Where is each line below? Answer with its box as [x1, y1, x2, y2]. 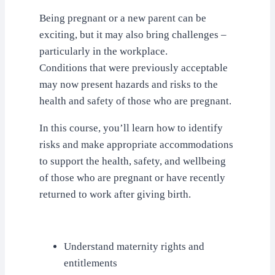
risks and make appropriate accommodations [39, 139, 233, 150]
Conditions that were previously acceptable [39, 62, 228, 74]
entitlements [64, 257, 117, 269]
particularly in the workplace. [39, 45, 168, 57]
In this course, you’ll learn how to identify [39, 122, 223, 134]
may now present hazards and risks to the [39, 79, 218, 90]
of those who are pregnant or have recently [39, 172, 225, 184]
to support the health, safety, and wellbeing [39, 155, 226, 167]
